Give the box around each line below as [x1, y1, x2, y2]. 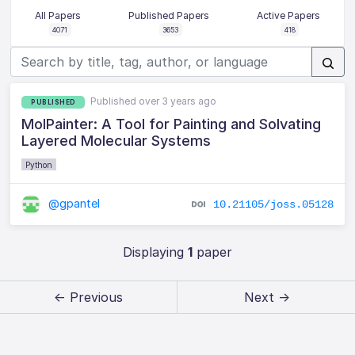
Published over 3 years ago [90, 94, 217, 107]
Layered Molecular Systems [21, 132, 212, 149]
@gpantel [45, 196, 101, 210]
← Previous [53, 288, 123, 305]
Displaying [122, 243, 188, 260]
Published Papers [128, 9, 209, 21]
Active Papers [256, 9, 320, 21]
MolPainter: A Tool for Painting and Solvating [21, 115, 322, 132]
